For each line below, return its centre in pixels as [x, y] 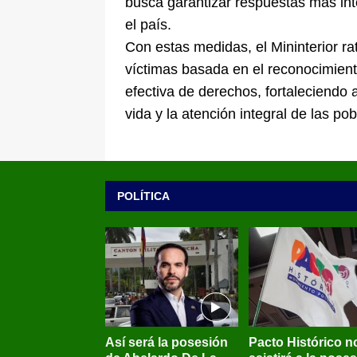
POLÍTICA [143, 196]
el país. [148, 25]
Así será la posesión [167, 343]
